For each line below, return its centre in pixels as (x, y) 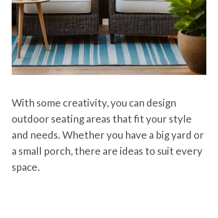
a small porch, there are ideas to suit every (107, 150)
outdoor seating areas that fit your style (102, 118)
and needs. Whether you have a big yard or (108, 134)
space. (26, 166)
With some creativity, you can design (94, 102)
